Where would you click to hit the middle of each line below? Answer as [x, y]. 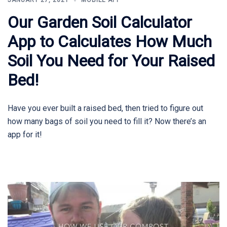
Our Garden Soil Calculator [100, 23]
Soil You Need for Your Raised [111, 61]
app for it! [25, 135]
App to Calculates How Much [110, 42]
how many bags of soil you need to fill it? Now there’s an [107, 122]
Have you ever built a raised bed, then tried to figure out [105, 108]
